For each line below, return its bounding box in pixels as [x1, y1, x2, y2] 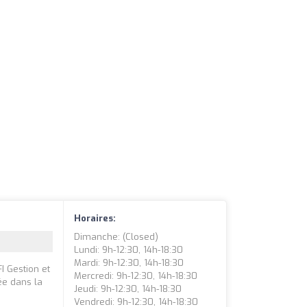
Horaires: [74, 212, 116, 225]
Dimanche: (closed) [74, 231, 159, 243]
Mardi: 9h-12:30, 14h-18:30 [74, 257, 184, 269]
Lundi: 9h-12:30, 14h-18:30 [74, 244, 184, 256]
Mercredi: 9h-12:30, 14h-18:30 [74, 270, 198, 282]
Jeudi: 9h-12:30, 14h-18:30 [74, 283, 182, 295]
